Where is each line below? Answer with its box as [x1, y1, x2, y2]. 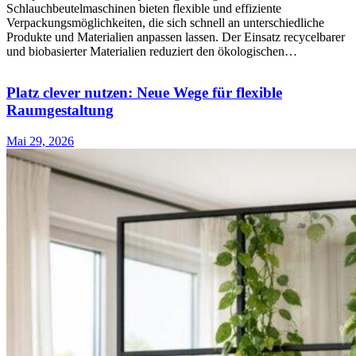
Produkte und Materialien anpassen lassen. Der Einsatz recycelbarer [6, 29, 345, 44]
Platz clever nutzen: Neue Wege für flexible [6, 83, 282, 101]
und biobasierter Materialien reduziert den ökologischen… [6, 44, 297, 58]
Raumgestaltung [6, 101, 114, 118]
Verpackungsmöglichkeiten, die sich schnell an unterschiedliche [6, 15, 324, 29]
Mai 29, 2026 [6, 133, 74, 148]
